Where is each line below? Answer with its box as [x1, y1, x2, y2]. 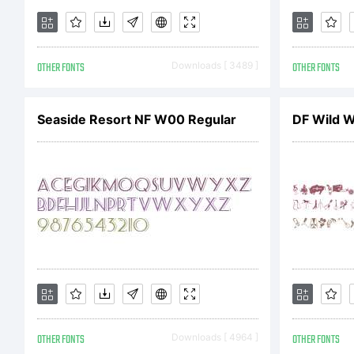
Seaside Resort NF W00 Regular [36, 111, 236, 127]
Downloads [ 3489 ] [171, 59, 258, 71]
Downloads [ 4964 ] [171, 331, 258, 343]
